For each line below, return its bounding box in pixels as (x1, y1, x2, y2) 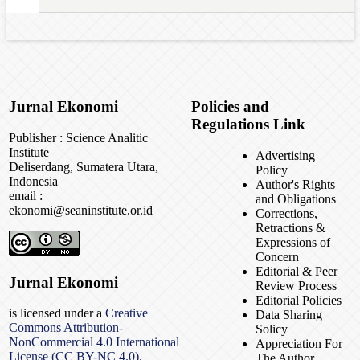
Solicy (256, 321, 288, 336)
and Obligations (256, 191, 336, 206)
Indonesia (9, 174, 58, 188)
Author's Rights (256, 177, 335, 191)
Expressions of (256, 235, 330, 249)
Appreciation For (256, 336, 342, 350)
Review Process (256, 278, 337, 292)
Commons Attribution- (9, 321, 123, 335)
